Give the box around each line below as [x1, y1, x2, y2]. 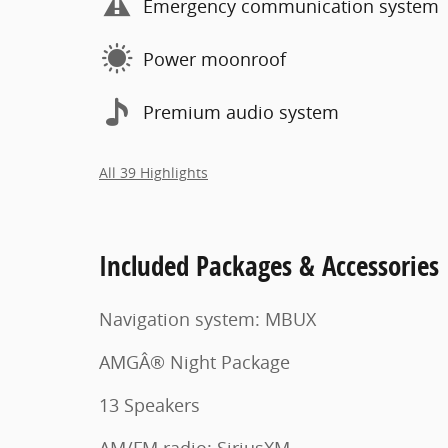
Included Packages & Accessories [99, 247, 439, 285]
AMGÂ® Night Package [99, 350, 290, 375]
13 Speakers [99, 393, 200, 418]
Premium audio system [143, 99, 339, 124]
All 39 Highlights [99, 164, 208, 183]
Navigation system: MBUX [99, 307, 316, 332]
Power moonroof [143, 46, 286, 71]
